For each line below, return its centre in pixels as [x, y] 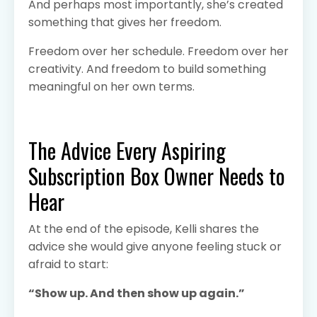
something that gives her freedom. [125, 22]
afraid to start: [68, 264]
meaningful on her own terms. [111, 86]
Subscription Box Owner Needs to [157, 175]
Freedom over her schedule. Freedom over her [158, 51]
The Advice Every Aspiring [127, 150]
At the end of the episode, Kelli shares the [144, 229]
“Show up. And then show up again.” [137, 293]
